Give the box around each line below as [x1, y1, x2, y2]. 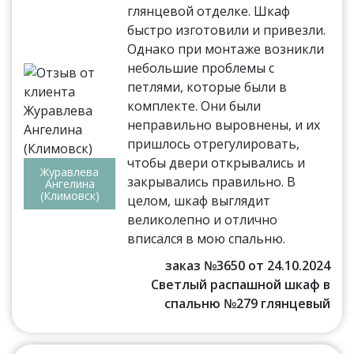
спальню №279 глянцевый [164, 295, 330, 313]
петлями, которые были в [127, 78, 288, 96]
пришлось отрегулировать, [127, 135, 300, 153]
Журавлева [40, 164, 100, 180]
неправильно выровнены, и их [127, 116, 321, 134]
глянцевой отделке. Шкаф [127, 2, 291, 21]
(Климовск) [40, 188, 100, 204]
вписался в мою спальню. [127, 230, 286, 248]
